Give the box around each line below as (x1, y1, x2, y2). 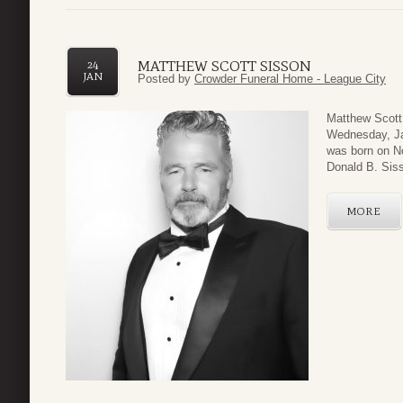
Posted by (138, 71, 194, 85)
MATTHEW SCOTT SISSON (138, 57, 311, 75)
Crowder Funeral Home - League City (194, 71, 386, 85)
